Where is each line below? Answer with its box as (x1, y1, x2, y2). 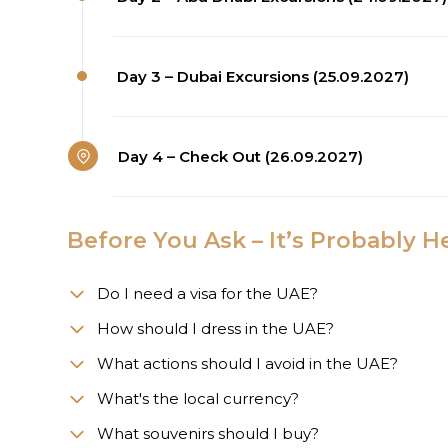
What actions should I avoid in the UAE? (97, 353, 398, 373)
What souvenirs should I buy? (97, 423, 319, 443)
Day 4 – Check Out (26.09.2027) (118, 146, 363, 166)
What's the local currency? (97, 388, 299, 408)
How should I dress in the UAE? (97, 318, 334, 338)
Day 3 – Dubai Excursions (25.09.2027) (117, 66, 409, 86)
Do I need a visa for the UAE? (97, 283, 322, 303)
